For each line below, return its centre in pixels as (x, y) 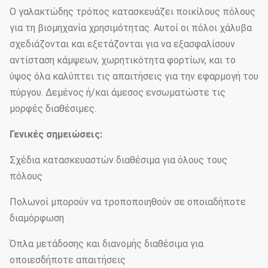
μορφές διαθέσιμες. (53, 109)
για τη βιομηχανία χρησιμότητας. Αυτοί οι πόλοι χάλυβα (131, 28)
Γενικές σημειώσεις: (56, 134)
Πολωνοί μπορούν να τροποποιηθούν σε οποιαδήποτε (128, 202)
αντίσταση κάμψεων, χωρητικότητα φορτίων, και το (123, 60)
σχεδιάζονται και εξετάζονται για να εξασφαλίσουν (122, 44)
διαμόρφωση (37, 218)
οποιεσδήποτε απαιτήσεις (68, 260)
